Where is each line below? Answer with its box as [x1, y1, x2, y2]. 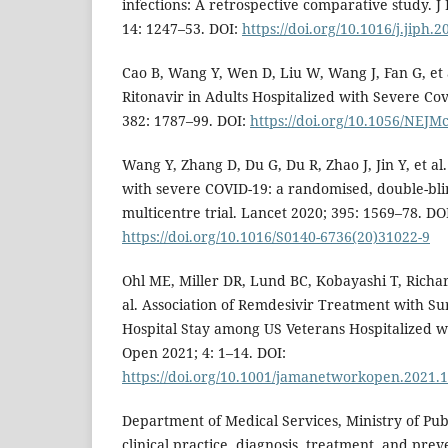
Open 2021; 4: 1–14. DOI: [122, 343, 286, 363]
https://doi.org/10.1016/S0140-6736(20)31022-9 [122, 227, 430, 247]
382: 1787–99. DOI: [122, 111, 250, 131]
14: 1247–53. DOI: [122, 19, 242, 39]
